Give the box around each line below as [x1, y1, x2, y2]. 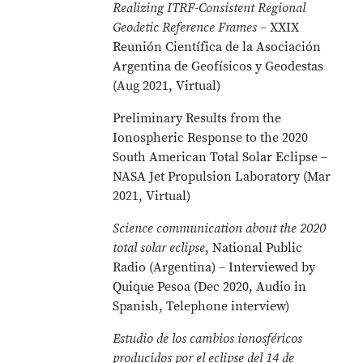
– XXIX [257, 19, 300, 36]
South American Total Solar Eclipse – [113, 149, 328, 165]
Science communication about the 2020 [113, 220, 327, 237]
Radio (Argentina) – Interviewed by [113, 259, 316, 275]
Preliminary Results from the [113, 110, 282, 126]
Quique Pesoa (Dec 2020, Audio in [113, 279, 307, 295]
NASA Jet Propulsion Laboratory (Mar [113, 169, 331, 185]
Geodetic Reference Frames [113, 19, 258, 36]
